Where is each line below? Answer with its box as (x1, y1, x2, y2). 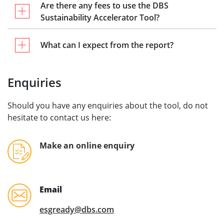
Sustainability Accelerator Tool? (40, 12, 159, 23)
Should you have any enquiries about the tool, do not (7, 100, 208, 111)
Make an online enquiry (39, 140, 134, 151)
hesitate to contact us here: (7, 112, 111, 123)
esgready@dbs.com (39, 204, 114, 215)
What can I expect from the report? (40, 39, 175, 50)
